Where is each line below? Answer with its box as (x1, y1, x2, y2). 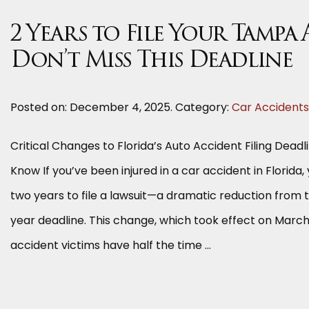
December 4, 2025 (70, 99, 170, 115)
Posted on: (10, 99, 70, 115)
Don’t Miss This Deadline (10, 50, 292, 72)
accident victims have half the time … (10, 237, 211, 253)
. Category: (170, 99, 232, 115)
